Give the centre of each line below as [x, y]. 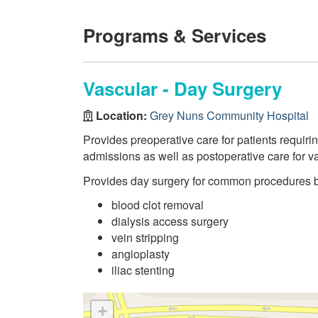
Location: [121, 115]
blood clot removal [158, 205]
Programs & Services [175, 35]
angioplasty [141, 254]
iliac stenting [143, 270]
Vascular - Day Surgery [182, 88]
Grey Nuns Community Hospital [229, 115]
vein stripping [145, 237]
